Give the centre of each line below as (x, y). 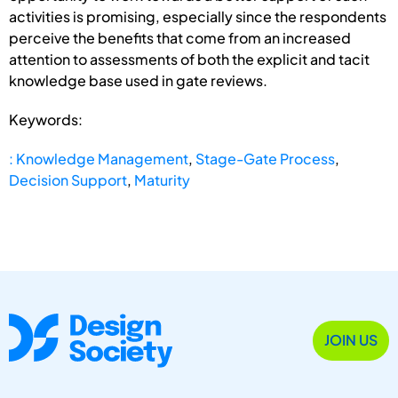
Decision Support (68, 179)
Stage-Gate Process (265, 158)
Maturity (162, 179)
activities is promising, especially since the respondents (198, 16)
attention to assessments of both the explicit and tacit (189, 59)
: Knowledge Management (99, 158)
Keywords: (46, 119)
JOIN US (351, 340)
